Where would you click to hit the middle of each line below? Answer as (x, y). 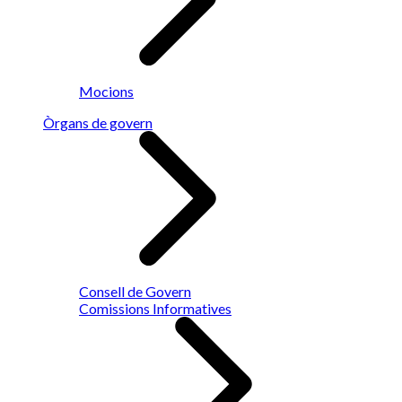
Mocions (106, 91)
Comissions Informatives (155, 308)
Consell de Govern (135, 291)
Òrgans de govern (98, 122)
